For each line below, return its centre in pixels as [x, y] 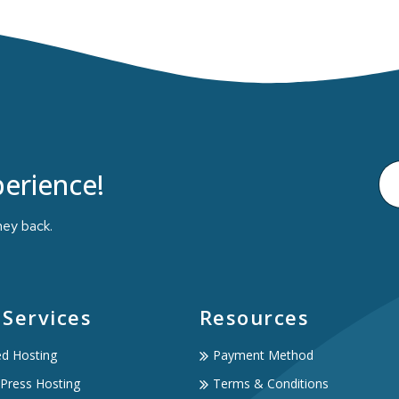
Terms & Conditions [270, 383]
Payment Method [263, 355]
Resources [254, 317]
